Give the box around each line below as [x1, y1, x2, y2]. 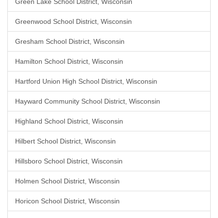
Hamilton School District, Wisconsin [15, 57, 123, 65]
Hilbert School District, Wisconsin [15, 137, 116, 145]
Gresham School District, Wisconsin [15, 37, 125, 45]
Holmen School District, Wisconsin [15, 177, 120, 185]
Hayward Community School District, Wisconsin [15, 97, 160, 105]
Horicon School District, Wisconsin [15, 197, 120, 205]
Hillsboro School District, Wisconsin [15, 157, 123, 165]
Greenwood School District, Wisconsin [15, 18, 132, 25]
